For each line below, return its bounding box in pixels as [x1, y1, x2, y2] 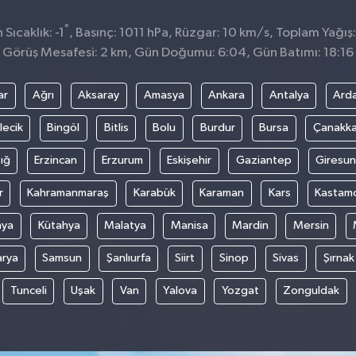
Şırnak [323, 252, 354, 265]
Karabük [133, 187, 176, 199]
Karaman [199, 187, 244, 199]
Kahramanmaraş [27, 187, 109, 199]
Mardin [232, 219, 269, 232]
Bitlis [103, 122, 129, 134]
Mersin [292, 219, 329, 232]
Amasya [143, 89, 184, 102]
